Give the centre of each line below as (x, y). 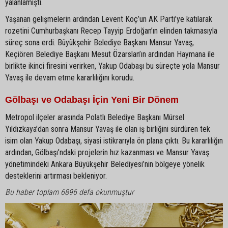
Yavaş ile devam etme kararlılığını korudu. (70, 77)
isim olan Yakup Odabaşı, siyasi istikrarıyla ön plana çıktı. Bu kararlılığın (114, 140)
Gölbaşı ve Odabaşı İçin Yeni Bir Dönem (92, 99)
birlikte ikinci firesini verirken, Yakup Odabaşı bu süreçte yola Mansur (112, 66)
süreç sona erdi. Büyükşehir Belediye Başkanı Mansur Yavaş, (99, 42)
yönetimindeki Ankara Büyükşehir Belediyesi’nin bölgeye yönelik (105, 164)
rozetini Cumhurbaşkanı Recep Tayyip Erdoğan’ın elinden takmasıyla (111, 31)
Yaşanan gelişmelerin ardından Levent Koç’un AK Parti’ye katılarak (109, 19)
